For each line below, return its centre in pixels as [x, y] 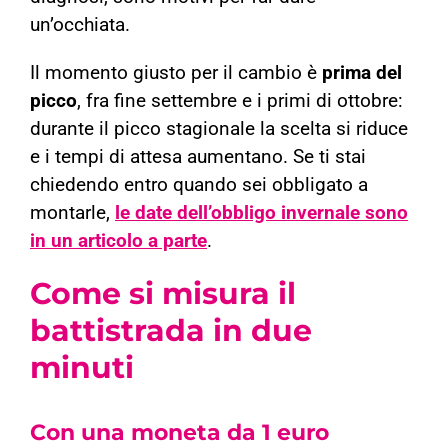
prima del [362, 73]
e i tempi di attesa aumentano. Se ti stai [198, 157]
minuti [82, 368]
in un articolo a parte [118, 241]
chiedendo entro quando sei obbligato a [199, 185]
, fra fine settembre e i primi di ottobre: [240, 101]
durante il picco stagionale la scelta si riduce [219, 129]
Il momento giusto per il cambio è [176, 73]
